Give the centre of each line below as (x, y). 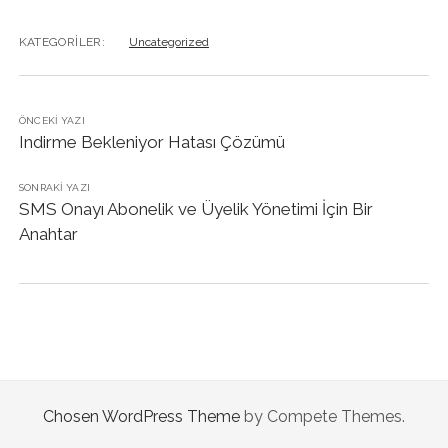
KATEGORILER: (61, 42)
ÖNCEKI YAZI (51, 120)
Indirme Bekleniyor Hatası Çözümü (151, 142)
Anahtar (48, 234)
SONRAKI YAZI (54, 187)
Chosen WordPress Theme (141, 416)
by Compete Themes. (322, 416)
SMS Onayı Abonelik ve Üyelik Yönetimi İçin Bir (195, 209)
